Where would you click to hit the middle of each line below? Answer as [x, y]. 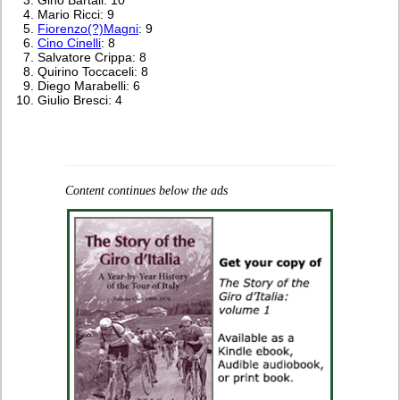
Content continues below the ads [146, 190]
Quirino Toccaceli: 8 [93, 71]
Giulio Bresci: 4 [80, 100]
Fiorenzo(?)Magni [88, 28]
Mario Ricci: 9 [76, 14]
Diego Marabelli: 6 [89, 85]
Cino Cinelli [70, 42]
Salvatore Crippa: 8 [92, 57]
